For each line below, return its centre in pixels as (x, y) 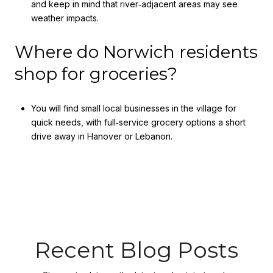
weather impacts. (65, 18)
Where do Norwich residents (136, 52)
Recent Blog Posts (136, 250)
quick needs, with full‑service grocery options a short (138, 122)
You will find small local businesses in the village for (133, 108)
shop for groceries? (96, 74)
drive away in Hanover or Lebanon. (101, 136)
